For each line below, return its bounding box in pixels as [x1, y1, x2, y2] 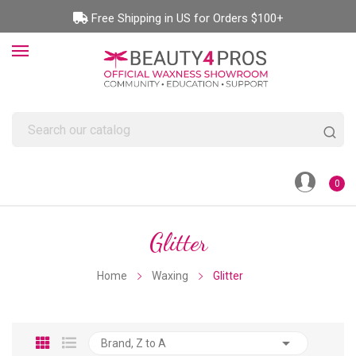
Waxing [152, 269, 188, 282]
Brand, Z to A [101, 337, 166, 350]
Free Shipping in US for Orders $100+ [91, 11, 284, 25]
